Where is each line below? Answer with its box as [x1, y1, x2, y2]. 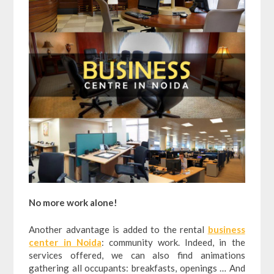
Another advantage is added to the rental [29, 223, 208, 235]
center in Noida [29, 236, 102, 248]
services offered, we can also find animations [29, 249, 245, 261]
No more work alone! [29, 197, 118, 209]
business [207, 223, 245, 235]
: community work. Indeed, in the [101, 236, 245, 248]
